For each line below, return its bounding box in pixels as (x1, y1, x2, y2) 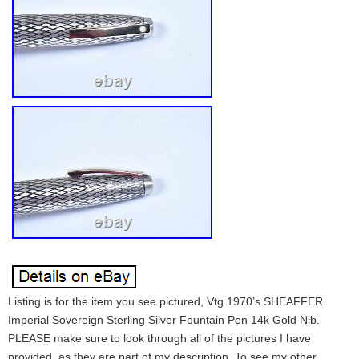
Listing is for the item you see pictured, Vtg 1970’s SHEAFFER (8, 295, 323, 308)
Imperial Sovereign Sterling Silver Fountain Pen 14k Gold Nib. (8, 313, 320, 326)
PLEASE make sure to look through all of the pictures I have (8, 332, 311, 345)
